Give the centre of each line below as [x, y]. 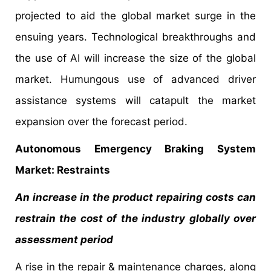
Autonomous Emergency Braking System [135, 149]
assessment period [64, 239]
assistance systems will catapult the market [135, 100]
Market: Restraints [63, 170]
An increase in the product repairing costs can [135, 197]
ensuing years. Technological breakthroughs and [135, 37]
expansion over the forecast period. [101, 121]
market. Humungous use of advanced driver [135, 79]
